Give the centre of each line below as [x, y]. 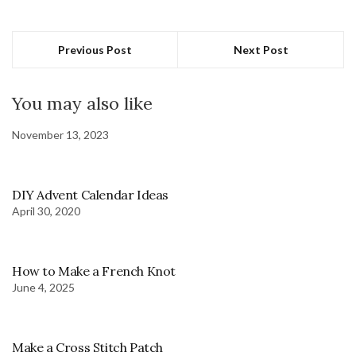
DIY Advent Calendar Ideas [90, 195]
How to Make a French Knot [94, 271]
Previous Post [95, 50]
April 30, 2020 [46, 211]
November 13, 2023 [60, 135]
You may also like [82, 104]
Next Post [261, 50]
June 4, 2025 [43, 288]
